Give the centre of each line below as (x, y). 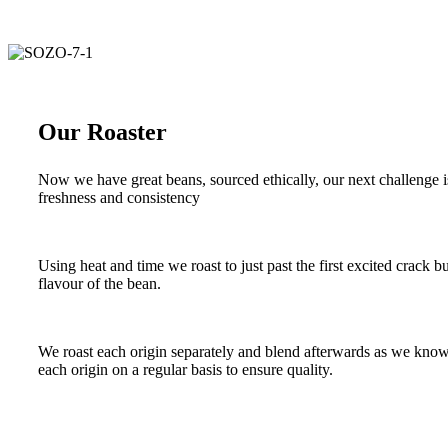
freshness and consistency (119, 198)
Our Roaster (102, 132)
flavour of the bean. (99, 284)
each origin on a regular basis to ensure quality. (185, 370)
